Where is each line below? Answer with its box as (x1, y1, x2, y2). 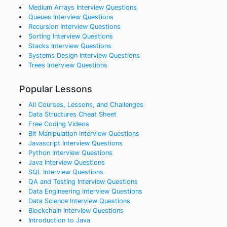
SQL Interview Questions (28, 168, 103, 176)
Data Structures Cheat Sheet (28, 110, 117, 119)
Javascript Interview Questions (28, 139, 123, 147)
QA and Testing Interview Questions (28, 178, 138, 186)
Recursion (28, 23, 58, 31)
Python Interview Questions (28, 149, 112, 157)
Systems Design (28, 52, 78, 60)
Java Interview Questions (28, 159, 105, 167)
